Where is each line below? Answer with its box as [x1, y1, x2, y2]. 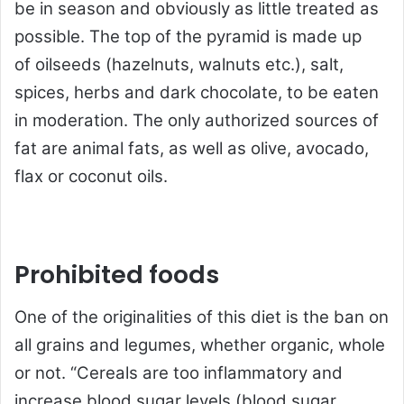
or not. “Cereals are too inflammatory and [14, 363, 343, 384]
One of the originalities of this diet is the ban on [14, 307, 389, 328]
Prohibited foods [14, 257, 219, 291]
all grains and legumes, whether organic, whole [14, 335, 385, 356]
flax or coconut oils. [14, 165, 168, 187]
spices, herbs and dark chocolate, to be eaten [14, 81, 379, 103]
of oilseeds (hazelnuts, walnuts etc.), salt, [14, 53, 344, 75]
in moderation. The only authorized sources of [14, 109, 379, 131]
